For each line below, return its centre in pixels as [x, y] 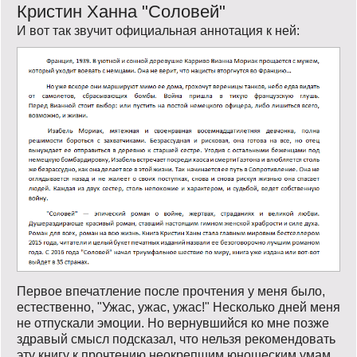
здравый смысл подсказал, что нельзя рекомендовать [176, 339]
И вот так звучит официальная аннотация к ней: [158, 30]
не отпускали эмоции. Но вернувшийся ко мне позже [173, 324]
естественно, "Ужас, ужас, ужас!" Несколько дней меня [178, 308]
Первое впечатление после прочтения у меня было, [171, 292]
